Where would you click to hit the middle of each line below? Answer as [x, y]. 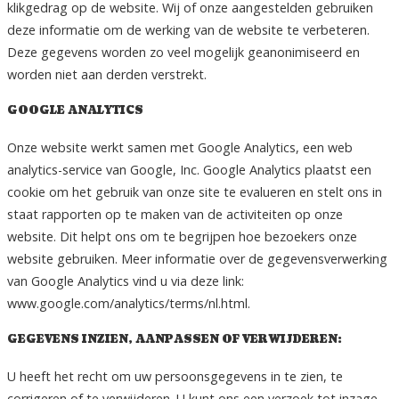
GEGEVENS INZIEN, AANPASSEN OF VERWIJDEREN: [175, 339]
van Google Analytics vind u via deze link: [126, 281]
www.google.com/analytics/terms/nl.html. [129, 303]
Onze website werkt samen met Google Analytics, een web [180, 147]
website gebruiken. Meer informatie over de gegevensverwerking [197, 258]
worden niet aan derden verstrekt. [107, 75]
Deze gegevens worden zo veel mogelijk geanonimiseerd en [183, 53]
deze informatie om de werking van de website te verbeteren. [188, 30]
